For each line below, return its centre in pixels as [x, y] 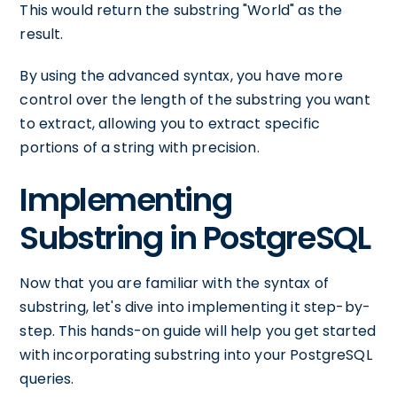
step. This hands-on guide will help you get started [198, 331]
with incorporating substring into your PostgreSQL [196, 355]
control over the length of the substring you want [195, 100]
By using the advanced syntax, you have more [181, 76]
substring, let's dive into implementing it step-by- [195, 307]
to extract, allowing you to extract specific [170, 124]
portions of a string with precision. [140, 148]
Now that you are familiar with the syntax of [174, 283]
